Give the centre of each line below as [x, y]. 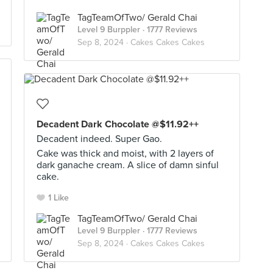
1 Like [58, 198]
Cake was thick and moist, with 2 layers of [125, 154]
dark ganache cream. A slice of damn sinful [128, 165]
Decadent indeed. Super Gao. [99, 139]
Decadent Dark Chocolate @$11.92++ [118, 124]
